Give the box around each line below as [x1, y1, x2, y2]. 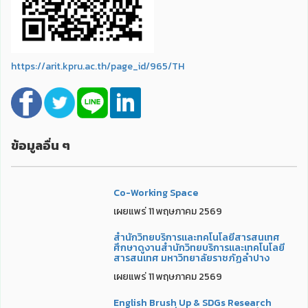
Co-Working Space [113, 186, 198, 201]
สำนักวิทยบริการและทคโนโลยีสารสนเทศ [113, 230, 280, 245]
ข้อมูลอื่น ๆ [11, 136, 70, 155]
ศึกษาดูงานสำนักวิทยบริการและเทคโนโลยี [113, 241, 285, 256]
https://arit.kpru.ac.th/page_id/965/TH [11, 59, 184, 74]
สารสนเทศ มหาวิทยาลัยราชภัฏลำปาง [113, 251, 269, 266]
